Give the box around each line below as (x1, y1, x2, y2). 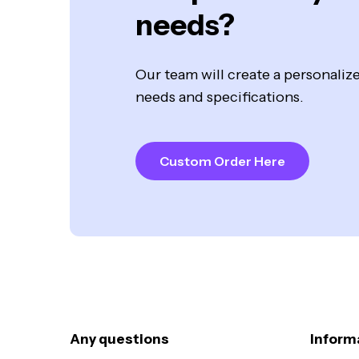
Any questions (70, 331, 169, 348)
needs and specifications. (135, 88, 304, 107)
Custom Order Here (159, 152, 285, 169)
